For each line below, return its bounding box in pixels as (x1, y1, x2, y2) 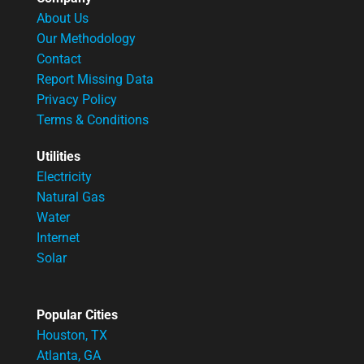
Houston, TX (37, 327, 107, 343)
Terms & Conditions (37, 111, 149, 128)
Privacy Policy (37, 91, 117, 107)
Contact (37, 50, 81, 67)
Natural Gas (37, 188, 105, 205)
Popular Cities (37, 306, 118, 323)
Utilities (37, 148, 80, 164)
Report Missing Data (37, 71, 154, 87)
